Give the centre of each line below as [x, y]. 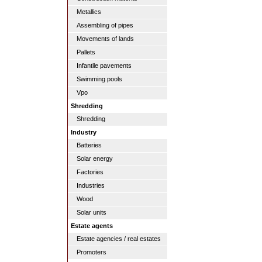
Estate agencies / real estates [119, 239]
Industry [84, 132]
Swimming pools [99, 79]
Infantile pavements [104, 65]
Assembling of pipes [105, 25]
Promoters [92, 252]
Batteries [89, 145]
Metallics [89, 12]
